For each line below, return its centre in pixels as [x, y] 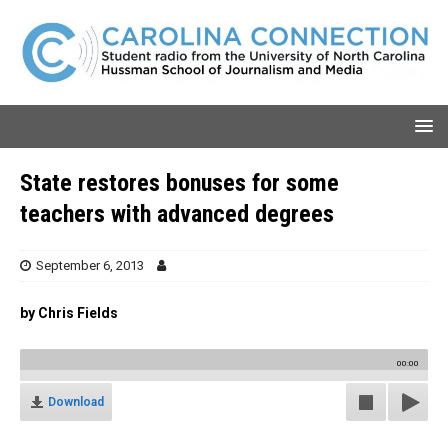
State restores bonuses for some [179, 182]
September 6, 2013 [90, 265]
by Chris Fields [69, 312]
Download [76, 401]
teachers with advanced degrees [177, 213]
